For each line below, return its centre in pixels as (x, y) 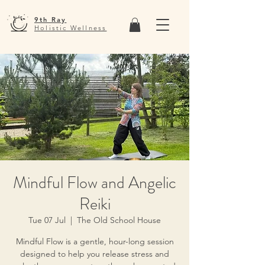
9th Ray (51, 20)
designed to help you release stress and (95, 253)
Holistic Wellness (71, 28)
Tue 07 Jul (47, 220)
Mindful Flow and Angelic (95, 182)
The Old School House (119, 220)
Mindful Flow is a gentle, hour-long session (95, 241)
